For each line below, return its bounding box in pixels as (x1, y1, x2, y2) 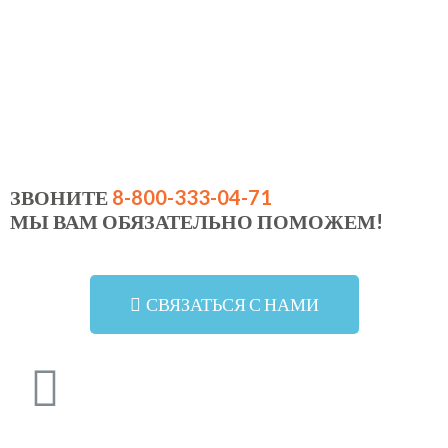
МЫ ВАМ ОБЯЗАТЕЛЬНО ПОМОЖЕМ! (10, 208, 383, 233)
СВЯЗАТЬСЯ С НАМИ (145, 292, 319, 315)
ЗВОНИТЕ (10, 184, 112, 209)
